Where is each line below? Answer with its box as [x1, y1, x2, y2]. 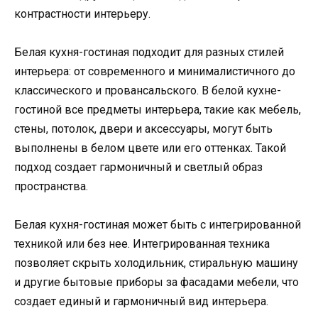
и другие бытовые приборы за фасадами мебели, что [14, 275, 299, 290]
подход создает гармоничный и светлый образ [14, 160, 263, 174]
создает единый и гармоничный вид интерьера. [14, 295, 268, 309]
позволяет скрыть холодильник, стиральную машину [14, 256, 298, 270]
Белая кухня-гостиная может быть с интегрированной [14, 218, 301, 232]
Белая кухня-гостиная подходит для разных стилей [14, 45, 284, 59]
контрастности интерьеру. [14, 6, 150, 21]
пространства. [14, 179, 88, 193]
